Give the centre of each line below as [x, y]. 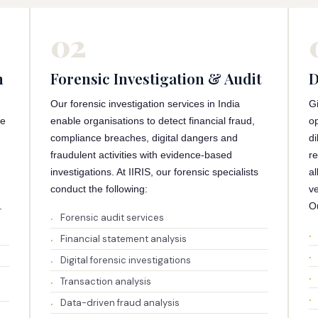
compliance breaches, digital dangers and [144, 138]
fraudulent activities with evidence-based [141, 155]
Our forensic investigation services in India [145, 104]
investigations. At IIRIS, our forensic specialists [154, 172]
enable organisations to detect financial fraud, [152, 121]
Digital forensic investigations [125, 260]
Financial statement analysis [123, 239]
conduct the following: [99, 189]
